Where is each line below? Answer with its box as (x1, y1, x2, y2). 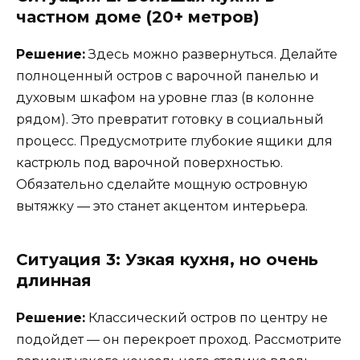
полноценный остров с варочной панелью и (16, 68, 319, 84)
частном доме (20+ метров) (16, 7, 260, 27)
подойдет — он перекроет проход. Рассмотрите (16, 332, 342, 348)
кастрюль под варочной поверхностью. (16, 155, 283, 171)
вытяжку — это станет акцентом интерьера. (16, 198, 308, 215)
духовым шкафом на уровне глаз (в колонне (16, 90, 314, 106)
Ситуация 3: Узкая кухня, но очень (16, 250, 318, 270)
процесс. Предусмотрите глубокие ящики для (16, 133, 333, 149)
